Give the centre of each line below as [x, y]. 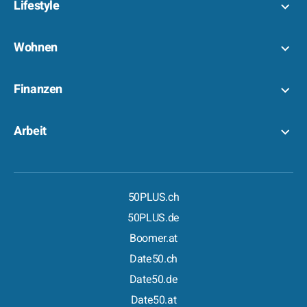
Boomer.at [153, 238]
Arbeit [30, 131]
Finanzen [38, 89]
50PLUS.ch [153, 197]
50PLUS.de [153, 218]
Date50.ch [153, 259]
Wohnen [36, 48]
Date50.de [153, 280]
